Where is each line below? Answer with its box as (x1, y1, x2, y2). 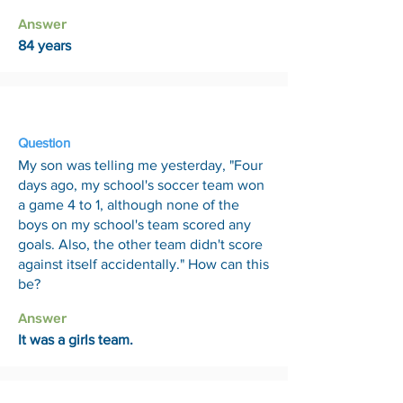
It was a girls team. (18, 332, 133, 347)
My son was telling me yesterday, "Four (18, 157, 263, 173)
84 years (18, 38, 71, 53)
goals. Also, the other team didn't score (18, 237, 263, 252)
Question (18, 135, 70, 150)
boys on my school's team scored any (18, 217, 251, 232)
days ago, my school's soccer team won (18, 177, 264, 193)
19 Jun (18, 94, 65, 111)
